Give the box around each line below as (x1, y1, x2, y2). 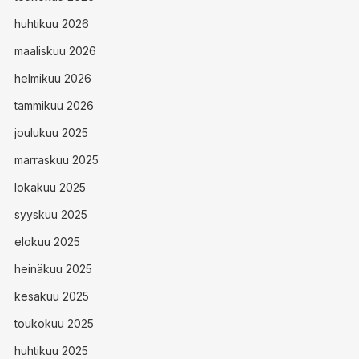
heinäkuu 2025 (14, 262, 92, 276)
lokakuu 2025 (14, 180, 86, 194)
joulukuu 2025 (14, 126, 88, 139)
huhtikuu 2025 (14, 344, 88, 357)
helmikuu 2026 (14, 71, 91, 85)
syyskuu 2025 (14, 208, 87, 221)
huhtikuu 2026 (14, 17, 89, 30)
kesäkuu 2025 (14, 289, 89, 303)
